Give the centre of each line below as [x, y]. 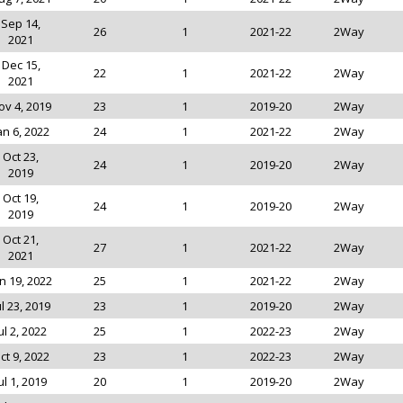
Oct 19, [21, 198]
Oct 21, [21, 239]
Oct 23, [21, 157]
